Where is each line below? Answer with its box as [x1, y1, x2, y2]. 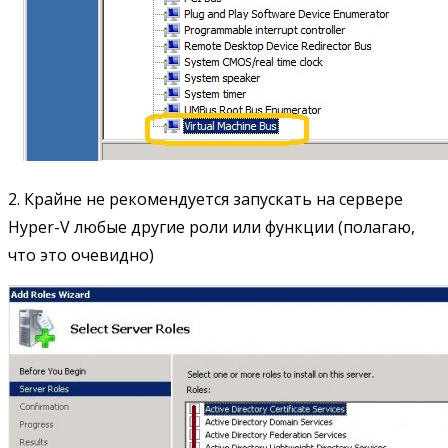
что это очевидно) [8, 243, 154, 266]
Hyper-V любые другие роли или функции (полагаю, [8, 215, 415, 238]
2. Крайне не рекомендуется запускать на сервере [8, 187, 403, 210]
